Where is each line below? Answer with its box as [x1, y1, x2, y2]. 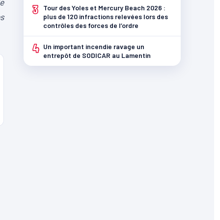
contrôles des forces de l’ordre [43, 21, 138, 29]
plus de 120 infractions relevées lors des [43, 12, 168, 21]
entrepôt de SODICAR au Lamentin [43, 51, 151, 59]
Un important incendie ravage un [43, 42, 144, 51]
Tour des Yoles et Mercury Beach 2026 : [43, 3, 165, 12]
